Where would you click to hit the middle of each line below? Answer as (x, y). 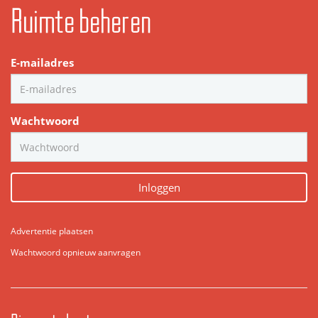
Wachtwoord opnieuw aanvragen (76, 253)
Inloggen (159, 187)
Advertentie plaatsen (52, 231)
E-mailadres (42, 63)
